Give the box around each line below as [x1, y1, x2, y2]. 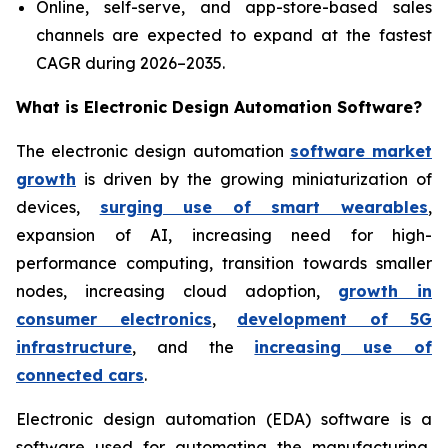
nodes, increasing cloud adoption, [16, 280, 338, 301]
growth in [338, 280, 432, 301]
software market [289, 140, 433, 161]
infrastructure [16, 336, 132, 357]
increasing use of [254, 336, 433, 357]
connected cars [16, 364, 144, 385]
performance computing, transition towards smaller [16, 252, 432, 273]
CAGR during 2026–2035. [36, 52, 225, 73]
